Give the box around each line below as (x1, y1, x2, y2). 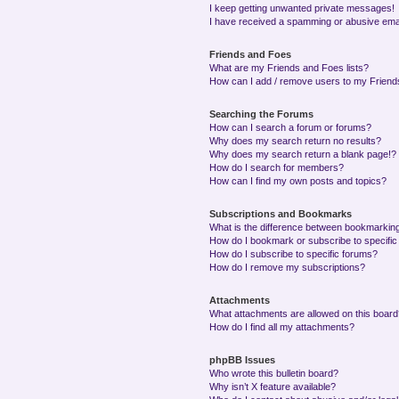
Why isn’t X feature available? (209, 380, 337, 392)
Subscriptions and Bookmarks (209, 208, 353, 219)
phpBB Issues (209, 354, 276, 365)
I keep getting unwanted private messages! (209, 2, 395, 13)
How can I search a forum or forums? (209, 121, 372, 133)
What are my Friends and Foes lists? (209, 61, 370, 73)
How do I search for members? (209, 161, 345, 173)
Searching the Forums (209, 108, 314, 119)
